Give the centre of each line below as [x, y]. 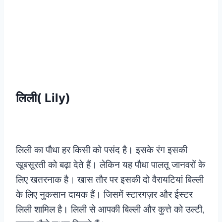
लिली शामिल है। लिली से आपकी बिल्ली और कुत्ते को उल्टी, [110, 209]
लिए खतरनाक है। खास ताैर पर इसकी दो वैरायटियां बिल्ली [110, 179]
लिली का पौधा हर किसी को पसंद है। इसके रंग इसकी [102, 150]
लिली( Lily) [43, 98]
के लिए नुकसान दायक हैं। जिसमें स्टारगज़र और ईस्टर [104, 194]
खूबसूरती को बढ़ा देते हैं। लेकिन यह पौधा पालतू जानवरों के [111, 165]
